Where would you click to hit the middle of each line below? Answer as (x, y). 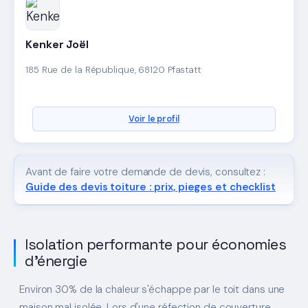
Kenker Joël (57, 45)
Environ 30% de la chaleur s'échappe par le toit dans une (152, 289)
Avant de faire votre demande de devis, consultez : (145, 172)
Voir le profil (154, 119)
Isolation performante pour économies (156, 245)
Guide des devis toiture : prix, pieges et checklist (151, 187)
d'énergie (56, 261)
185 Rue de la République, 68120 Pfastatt (113, 69)
